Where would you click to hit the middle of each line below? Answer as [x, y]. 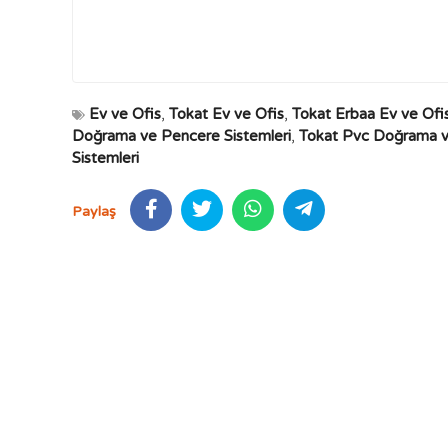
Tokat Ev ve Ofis [226, 114]
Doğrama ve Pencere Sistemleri [181, 136]
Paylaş [94, 211]
